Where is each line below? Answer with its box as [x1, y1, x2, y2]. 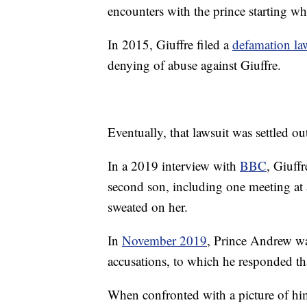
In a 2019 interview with [108, 157, 240, 175]
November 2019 [122, 232, 207, 249]
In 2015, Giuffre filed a [108, 36, 232, 53]
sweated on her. [108, 198, 188, 216]
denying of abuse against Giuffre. [108, 56, 281, 74]
